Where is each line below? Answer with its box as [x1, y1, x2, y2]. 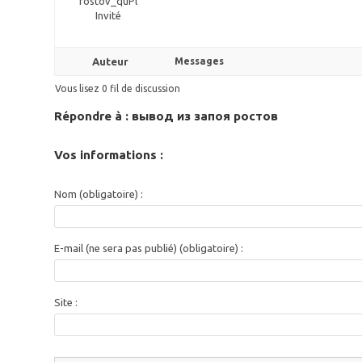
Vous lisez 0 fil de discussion [55, 83, 181, 94]
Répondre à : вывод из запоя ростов [54, 109, 279, 123]
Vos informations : [54, 148, 164, 162]
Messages [175, 56, 225, 66]
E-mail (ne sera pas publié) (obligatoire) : [54, 242, 244, 254]
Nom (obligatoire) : [54, 188, 144, 200]
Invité [95, 10, 121, 21]
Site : [54, 297, 78, 308]
